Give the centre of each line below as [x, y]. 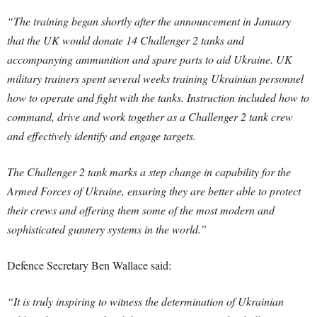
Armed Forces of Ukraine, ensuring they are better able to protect [154, 191]
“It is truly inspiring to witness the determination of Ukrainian [145, 301]
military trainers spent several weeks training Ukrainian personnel [155, 78]
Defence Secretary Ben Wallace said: [89, 265]
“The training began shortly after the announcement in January [149, 21]
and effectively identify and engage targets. [102, 136]
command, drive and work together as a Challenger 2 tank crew [150, 116]
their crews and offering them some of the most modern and [141, 210]
